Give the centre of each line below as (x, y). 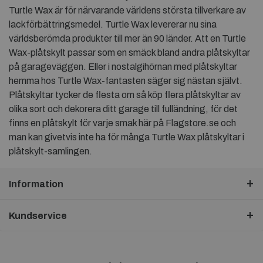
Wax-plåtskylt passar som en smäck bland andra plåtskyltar (129, 53)
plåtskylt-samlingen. (50, 151)
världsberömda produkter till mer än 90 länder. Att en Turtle (127, 39)
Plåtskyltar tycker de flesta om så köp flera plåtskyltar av (125, 95)
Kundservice (38, 216)
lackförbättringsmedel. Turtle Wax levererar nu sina (113, 25)
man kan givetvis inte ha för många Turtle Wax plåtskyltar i (127, 137)
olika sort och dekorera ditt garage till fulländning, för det (123, 109)
